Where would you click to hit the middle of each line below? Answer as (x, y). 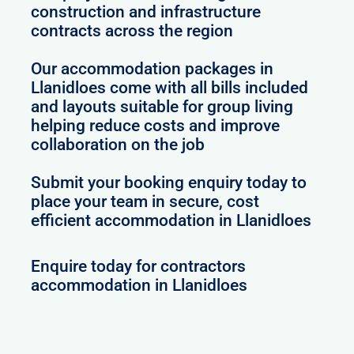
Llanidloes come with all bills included (170, 88)
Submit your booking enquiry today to (169, 183)
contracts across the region (132, 31)
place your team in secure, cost (145, 202)
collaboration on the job (118, 145)
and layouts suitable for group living (162, 107)
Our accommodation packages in (153, 69)
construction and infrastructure (146, 12)
